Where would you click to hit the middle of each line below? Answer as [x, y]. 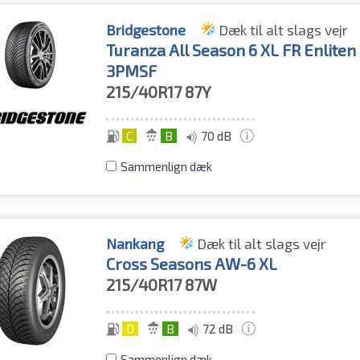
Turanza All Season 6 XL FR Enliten [231, 50]
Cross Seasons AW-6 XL [192, 264]
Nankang [135, 244]
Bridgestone [146, 30]
